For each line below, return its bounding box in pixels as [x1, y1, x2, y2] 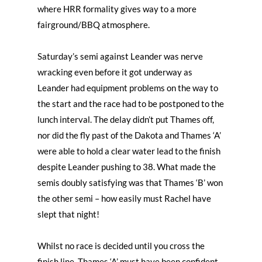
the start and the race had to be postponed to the [37, 98, 224, 109]
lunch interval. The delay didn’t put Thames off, [37, 113, 214, 125]
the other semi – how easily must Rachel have [37, 192, 211, 204]
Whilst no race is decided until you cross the [37, 240, 205, 251]
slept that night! [37, 208, 99, 219]
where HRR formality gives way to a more [37, 3, 196, 14]
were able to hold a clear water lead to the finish [37, 145, 220, 156]
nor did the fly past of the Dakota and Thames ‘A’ [37, 129, 221, 140]
